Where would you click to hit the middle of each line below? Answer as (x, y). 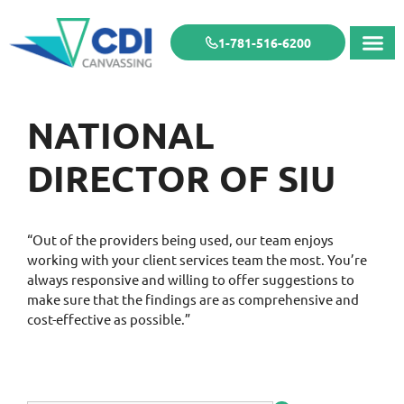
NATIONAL (121, 134)
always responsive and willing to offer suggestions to (191, 279)
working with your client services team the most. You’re (197, 259)
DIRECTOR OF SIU (181, 177)
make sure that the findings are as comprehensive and (193, 298)
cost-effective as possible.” (109, 318)
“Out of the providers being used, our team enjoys (180, 239)
